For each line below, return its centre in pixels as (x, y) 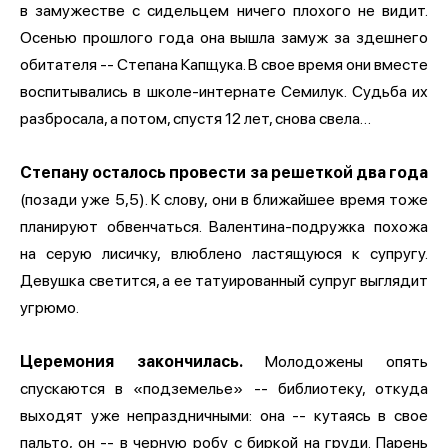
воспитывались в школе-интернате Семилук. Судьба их (224, 91)
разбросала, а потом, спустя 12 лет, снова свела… (195, 118)
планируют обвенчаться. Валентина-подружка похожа (224, 226)
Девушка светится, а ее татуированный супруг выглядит (224, 280)
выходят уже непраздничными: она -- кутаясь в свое (224, 415)
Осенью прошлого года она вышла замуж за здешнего (224, 37)
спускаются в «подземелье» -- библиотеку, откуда (224, 388)
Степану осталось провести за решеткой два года (224, 172)
